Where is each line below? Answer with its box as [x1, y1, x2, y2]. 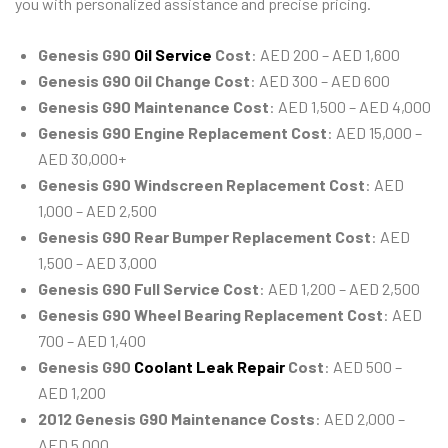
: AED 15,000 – [327, 123, 422, 143]
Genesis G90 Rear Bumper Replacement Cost [38, 227, 371, 247]
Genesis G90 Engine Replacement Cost [38, 123, 327, 143]
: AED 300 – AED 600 [250, 71, 390, 91]
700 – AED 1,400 [38, 331, 146, 351]
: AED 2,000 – [315, 409, 405, 429]
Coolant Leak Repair [134, 357, 285, 377]
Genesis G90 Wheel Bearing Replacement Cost [38, 305, 383, 325]
